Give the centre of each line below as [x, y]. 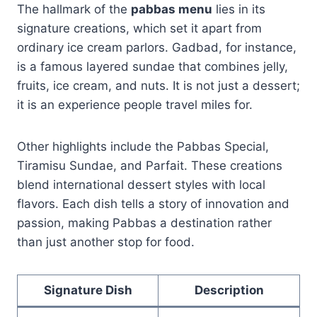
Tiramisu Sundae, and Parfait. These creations [150, 165]
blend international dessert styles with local [141, 184]
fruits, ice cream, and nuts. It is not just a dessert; [158, 85]
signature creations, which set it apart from [139, 28]
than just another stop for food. [106, 242]
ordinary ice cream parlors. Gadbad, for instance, [157, 47]
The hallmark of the [74, 9]
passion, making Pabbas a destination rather [144, 223]
